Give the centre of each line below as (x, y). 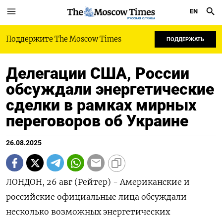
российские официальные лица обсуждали (96, 197)
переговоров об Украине (97, 121)
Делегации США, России (98, 73)
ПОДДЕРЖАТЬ (185, 39)
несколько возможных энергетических (88, 212)
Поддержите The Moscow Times (64, 39)
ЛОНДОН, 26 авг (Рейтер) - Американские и (98, 182)
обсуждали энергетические (110, 89)
